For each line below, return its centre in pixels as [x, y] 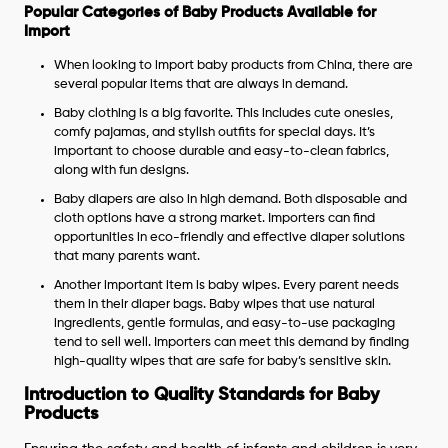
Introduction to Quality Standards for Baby [202, 394]
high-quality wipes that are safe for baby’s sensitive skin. [223, 361]
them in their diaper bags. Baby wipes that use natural [215, 304]
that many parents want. [127, 256]
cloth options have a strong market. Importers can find [215, 218]
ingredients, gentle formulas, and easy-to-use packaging [225, 323]
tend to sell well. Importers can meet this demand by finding [232, 342]
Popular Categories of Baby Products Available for [200, 12]
